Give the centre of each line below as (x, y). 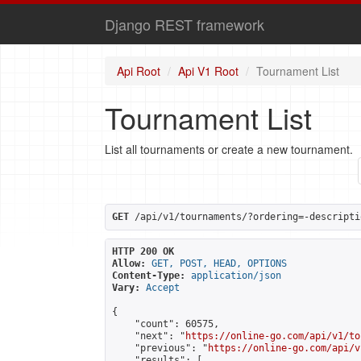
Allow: (129, 263)
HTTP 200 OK (143, 251)
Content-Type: (149, 276)
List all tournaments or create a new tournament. (229, 149)
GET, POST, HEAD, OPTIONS (219, 263)
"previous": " (160, 348)
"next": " (149, 336)
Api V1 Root (208, 71)
